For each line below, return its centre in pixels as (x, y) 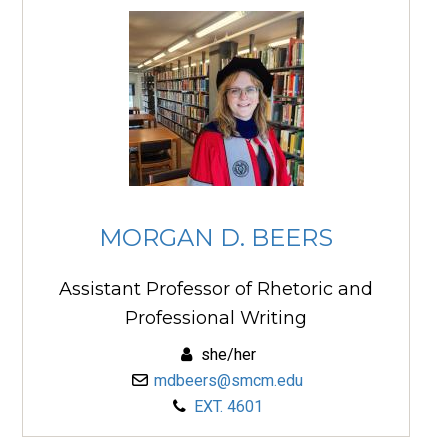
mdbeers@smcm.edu (228, 380)
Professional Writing (216, 317)
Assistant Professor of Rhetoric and (216, 288)
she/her (226, 354)
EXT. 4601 (228, 406)
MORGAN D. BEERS (216, 238)
